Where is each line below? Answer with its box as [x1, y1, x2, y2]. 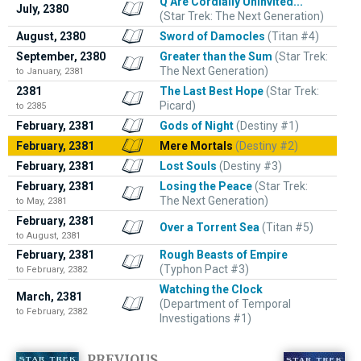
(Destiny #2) [235, 139, 298, 152]
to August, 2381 [16, 230, 81, 241]
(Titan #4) [268, 29, 319, 43]
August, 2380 [16, 29, 85, 43]
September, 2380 [16, 49, 106, 63]
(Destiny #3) [219, 159, 282, 172]
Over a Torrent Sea [160, 220, 259, 234]
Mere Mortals [160, 139, 233, 152]
